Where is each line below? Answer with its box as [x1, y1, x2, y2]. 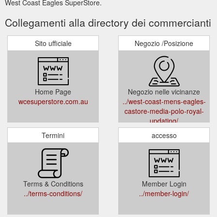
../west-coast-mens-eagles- [122, 96, 206, 106]
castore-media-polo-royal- [124, 106, 204, 116]
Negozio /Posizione [135, 38, 193, 48]
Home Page [35, 86, 71, 96]
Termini [42, 130, 64, 140]
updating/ [150, 115, 178, 125]
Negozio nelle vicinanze [128, 86, 200, 96]
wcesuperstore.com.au [18, 96, 88, 106]
